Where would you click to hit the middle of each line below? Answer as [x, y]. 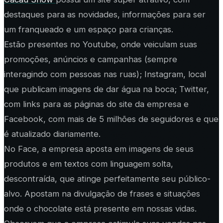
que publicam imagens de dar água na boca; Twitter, [107, 89]
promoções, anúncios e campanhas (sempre [91, 59]
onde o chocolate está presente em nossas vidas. [100, 209]
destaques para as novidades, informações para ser [105, 15]
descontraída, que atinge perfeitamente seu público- [107, 179]
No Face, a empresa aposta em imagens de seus [99, 149]
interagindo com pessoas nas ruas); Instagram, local [105, 74]
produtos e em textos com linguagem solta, [89, 164]
